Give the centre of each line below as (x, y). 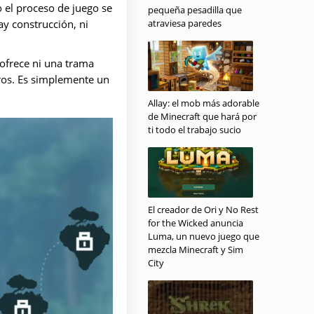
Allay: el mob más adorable (204, 103)
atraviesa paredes (185, 23)
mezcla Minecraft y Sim (196, 250)
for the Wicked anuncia (196, 223)
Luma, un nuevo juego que (204, 236)
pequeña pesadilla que (195, 10)
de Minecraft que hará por (202, 116)
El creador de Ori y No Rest (203, 210)
